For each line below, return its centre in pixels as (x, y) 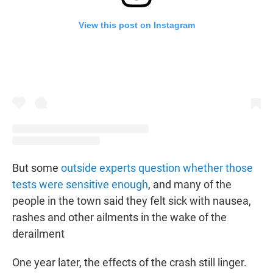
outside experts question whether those (157, 168)
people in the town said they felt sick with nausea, (132, 200)
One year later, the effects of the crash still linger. (129, 262)
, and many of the (190, 184)
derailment (38, 233)
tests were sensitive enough (80, 184)
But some (37, 168)
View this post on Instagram (136, 25)
